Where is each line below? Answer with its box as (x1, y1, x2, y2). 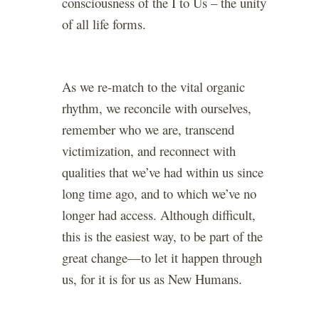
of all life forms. (62, 15, 146, 33)
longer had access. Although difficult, (62, 206, 256, 224)
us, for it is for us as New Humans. (62, 270, 242, 288)
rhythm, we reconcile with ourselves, (62, 99, 251, 117)
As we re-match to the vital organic (62, 78, 245, 96)
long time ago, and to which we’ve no (62, 184, 256, 203)
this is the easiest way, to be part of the (62, 227, 263, 246)
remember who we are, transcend (62, 120, 234, 139)
